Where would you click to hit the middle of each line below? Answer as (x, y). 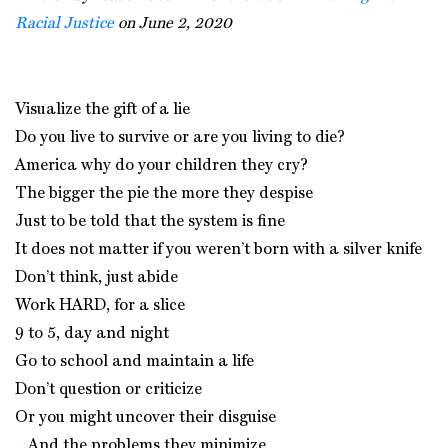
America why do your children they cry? (161, 166)
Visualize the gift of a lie (102, 110)
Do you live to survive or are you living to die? (180, 138)
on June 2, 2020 (173, 24)
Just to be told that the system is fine (150, 222)
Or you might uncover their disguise (145, 418)
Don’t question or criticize (108, 390)
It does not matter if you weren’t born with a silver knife (218, 250)
